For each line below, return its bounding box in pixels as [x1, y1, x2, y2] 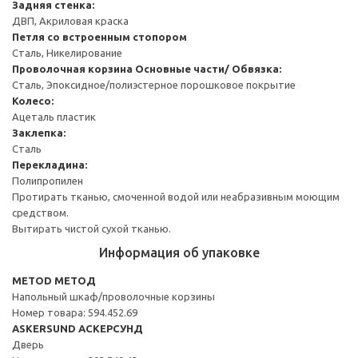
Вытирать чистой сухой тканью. [12, 222, 171, 234]
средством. [12, 206, 69, 218]
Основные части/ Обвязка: [135, 62, 281, 74]
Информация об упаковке [98, 245, 260, 260]
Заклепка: [12, 126, 66, 138]
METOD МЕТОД [12, 274, 96, 286]
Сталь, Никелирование [12, 46, 122, 58]
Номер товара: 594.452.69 [12, 306, 137, 318]
